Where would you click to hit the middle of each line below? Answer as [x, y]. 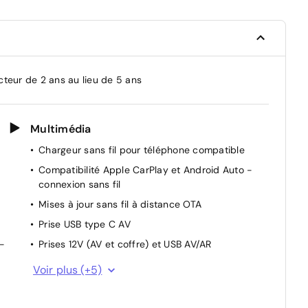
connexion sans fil [80, 184]
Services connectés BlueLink [103, 284]
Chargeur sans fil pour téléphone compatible [142, 150]
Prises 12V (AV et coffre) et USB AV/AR [125, 244]
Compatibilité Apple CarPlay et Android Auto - [146, 169]
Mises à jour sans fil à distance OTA [120, 204]
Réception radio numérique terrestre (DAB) [137, 264]
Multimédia [61, 129]
